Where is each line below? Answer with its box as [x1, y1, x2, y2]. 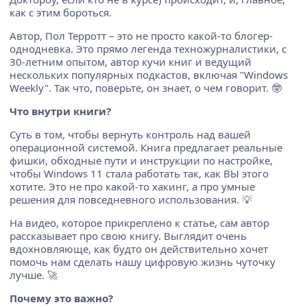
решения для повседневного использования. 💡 [10, 192, 252, 206]
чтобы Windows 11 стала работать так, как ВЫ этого [10, 166, 269, 180]
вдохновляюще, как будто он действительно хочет [10, 241, 268, 256]
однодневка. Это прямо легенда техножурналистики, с [10, 41, 286, 56]
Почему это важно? [10, 291, 113, 305]
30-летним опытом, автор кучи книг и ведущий [10, 54, 251, 69]
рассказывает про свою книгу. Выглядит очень [10, 228, 247, 243]
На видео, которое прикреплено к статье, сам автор [10, 215, 269, 230]
